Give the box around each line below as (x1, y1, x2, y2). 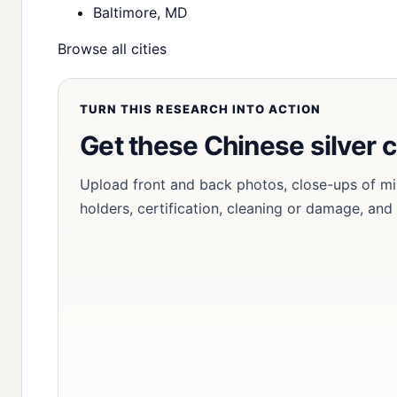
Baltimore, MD (93, 3, 188, 21)
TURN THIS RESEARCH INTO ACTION (80, 101, 322, 116)
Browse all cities (58, 39, 167, 58)
